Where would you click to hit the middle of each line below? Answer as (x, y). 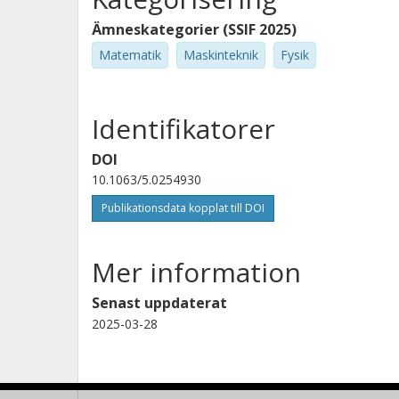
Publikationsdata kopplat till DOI (183, 208)
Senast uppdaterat (159, 302)
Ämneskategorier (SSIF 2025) (194, 29)
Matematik (130, 55)
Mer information (196, 272)
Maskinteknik (221, 55)
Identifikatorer (183, 128)
